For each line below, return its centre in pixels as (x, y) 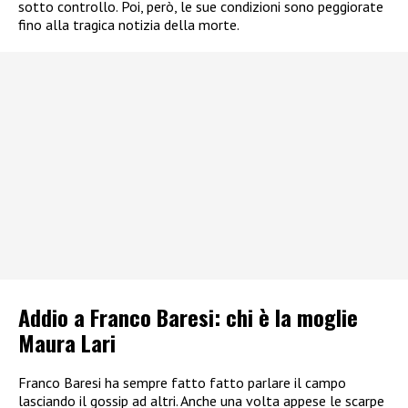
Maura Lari (67, 342)
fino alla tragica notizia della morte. (129, 25)
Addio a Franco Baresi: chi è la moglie (188, 316)
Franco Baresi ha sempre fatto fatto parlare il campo (182, 382)
